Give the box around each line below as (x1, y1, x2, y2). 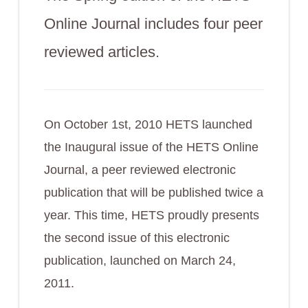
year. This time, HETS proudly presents (43, 208, 259, 222)
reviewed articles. (43, 43, 159, 60)
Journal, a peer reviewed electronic (43, 163, 236, 177)
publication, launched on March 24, (43, 254, 236, 267)
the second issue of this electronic (43, 231, 230, 245)
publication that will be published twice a (43, 186, 263, 199)
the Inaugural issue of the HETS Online (43, 140, 258, 154)
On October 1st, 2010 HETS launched (43, 118, 252, 131)
